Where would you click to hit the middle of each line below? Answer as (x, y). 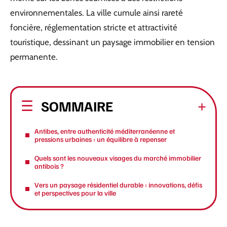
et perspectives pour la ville (75, 193)
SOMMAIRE (77, 105)
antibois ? (49, 166)
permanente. (34, 57)
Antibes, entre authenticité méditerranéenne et (105, 131)
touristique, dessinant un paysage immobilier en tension (112, 42)
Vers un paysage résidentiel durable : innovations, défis (118, 184)
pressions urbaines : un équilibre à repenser (101, 139)
